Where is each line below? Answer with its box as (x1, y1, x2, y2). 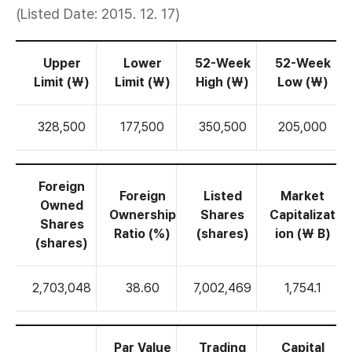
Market (280, 189, 324, 203)
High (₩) (196, 75, 249, 90)
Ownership (108, 207, 176, 222)
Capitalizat (269, 207, 335, 222)
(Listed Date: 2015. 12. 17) (16, 5, 180, 22)
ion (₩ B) (274, 226, 331, 241)
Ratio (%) (114, 226, 170, 241)
